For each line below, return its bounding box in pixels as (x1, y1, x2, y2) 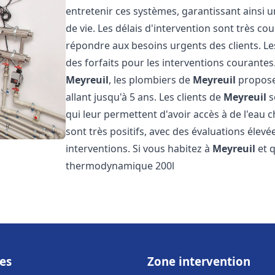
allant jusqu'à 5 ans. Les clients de (66, 90, 224, 104)
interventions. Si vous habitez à (66, 142, 213, 155)
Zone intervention (147, 254, 250, 269)
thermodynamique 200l (66, 159, 175, 172)
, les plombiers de (109, 73, 193, 87)
